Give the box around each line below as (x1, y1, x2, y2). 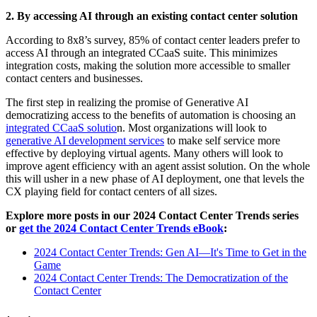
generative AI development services (6, 134, 164, 147)
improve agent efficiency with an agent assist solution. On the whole (6, 160, 310, 173)
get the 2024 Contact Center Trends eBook (19, 222, 224, 235)
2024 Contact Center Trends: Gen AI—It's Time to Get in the (34, 246, 306, 259)
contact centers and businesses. (6, 72, 143, 85)
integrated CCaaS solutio (6, 122, 117, 134)
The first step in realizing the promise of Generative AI (6, 96, 248, 109)
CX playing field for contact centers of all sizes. (6, 185, 217, 198)
